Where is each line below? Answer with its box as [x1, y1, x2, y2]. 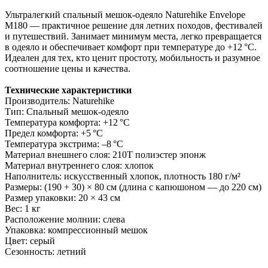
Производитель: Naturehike [5, 95, 114, 106]
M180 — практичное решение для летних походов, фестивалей [5, 20, 263, 31]
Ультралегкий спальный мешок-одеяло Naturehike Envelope [5, 9, 245, 20]
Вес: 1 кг [5, 203, 41, 214]
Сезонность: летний [5, 246, 86, 257]
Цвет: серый [5, 235, 55, 246]
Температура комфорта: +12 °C [5, 117, 130, 127]
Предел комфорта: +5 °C [5, 127, 103, 138]
